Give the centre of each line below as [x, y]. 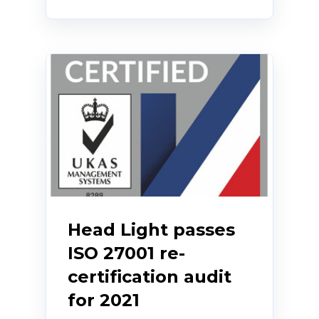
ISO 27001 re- [126, 253]
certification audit [150, 277]
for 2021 [104, 300]
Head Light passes [151, 230]
